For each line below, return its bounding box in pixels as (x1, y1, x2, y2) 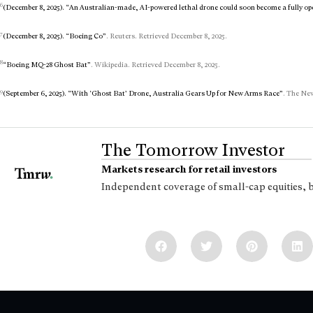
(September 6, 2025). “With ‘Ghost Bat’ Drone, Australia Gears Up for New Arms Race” (3, 89, 283, 97)
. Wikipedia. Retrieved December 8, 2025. (91, 60, 220, 68)
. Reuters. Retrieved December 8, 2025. (106, 31, 227, 40)
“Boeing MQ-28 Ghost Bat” (3, 60, 91, 68)
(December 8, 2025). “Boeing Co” (3, 31, 106, 40)
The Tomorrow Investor (101, 140, 286, 160)
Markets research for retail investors (101, 163, 277, 175)
